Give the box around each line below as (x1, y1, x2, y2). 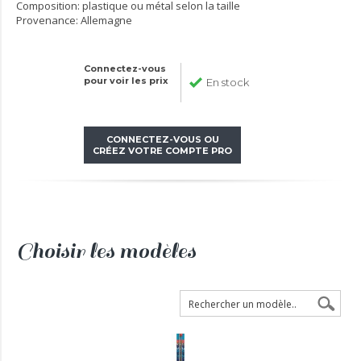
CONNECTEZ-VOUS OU (106, 134, 219, 146)
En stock (206, 76, 249, 89)
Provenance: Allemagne (16, 13, 132, 28)
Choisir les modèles (16, 237, 196, 266)
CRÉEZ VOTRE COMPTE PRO (93, 145, 232, 157)
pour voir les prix (84, 75, 168, 87)
